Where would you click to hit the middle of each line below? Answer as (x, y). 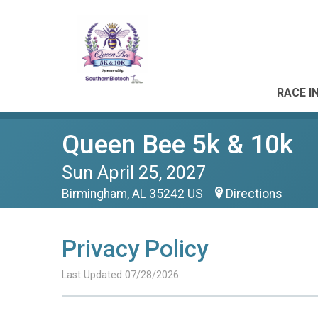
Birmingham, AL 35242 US (134, 194)
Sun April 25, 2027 (134, 172)
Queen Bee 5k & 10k (177, 144)
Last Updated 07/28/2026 (120, 275)
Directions (254, 194)
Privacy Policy (135, 249)
